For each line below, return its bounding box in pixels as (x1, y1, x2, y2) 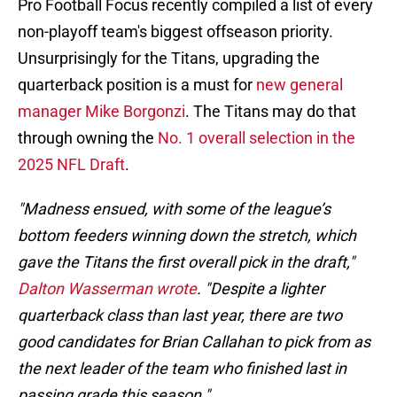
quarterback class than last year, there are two (18, 306, 342, 325)
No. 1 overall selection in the (158, 128, 355, 148)
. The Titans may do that (185, 102, 356, 121)
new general (256, 75, 343, 95)
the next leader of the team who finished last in (18, 359, 346, 378)
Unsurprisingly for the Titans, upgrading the (18, 49, 320, 68)
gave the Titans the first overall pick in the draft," (18, 253, 354, 272)
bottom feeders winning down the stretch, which (18, 226, 356, 245)
